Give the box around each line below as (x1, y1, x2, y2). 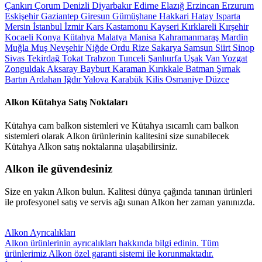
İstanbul (33, 22, 64, 32)
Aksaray (47, 64, 80, 74)
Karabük (111, 74, 146, 85)
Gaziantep (41, 11, 81, 22)
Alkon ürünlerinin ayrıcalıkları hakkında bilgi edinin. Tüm (5, 238, 219, 249)
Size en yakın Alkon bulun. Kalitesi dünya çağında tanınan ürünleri (5, 187, 252, 197)
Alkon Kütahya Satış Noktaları (5, 97, 127, 108)
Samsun (184, 43, 215, 53)
